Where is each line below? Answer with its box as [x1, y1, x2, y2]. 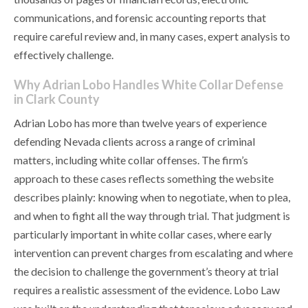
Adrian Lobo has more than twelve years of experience [14, 116, 267, 130]
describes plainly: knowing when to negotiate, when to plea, [14, 190, 290, 204]
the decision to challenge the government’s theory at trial [14, 265, 278, 278]
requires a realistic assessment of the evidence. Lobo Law [14, 283, 280, 297]
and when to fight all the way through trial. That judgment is [14, 209, 290, 223]
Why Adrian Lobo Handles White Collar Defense [14, 77, 283, 93]
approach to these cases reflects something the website [14, 172, 274, 186]
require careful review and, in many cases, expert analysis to [14, 30, 290, 43]
